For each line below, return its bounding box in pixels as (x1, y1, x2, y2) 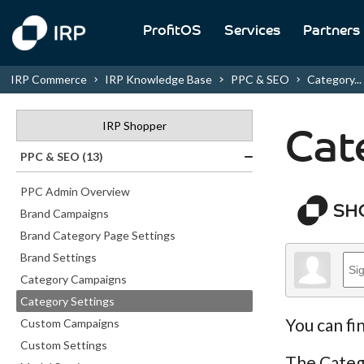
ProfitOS (142, 24, 201, 38)
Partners (302, 24, 360, 38)
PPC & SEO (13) (20, 149, 103, 163)
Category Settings (20, 294, 115, 308)
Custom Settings (20, 338, 107, 352)
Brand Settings (20, 250, 97, 264)
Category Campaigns (20, 272, 127, 286)
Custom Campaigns (20, 316, 119, 330)
